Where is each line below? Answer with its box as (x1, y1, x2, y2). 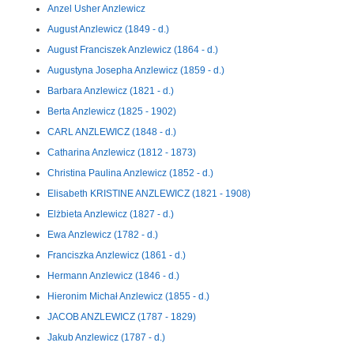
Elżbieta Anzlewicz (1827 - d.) (47, 209, 174, 220)
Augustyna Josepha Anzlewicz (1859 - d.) (47, 65, 224, 76)
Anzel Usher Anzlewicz (47, 3, 145, 14)
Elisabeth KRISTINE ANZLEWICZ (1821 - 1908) (47, 188, 250, 199)
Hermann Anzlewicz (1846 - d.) (47, 270, 179, 281)
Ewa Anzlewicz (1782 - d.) (47, 229, 158, 240)
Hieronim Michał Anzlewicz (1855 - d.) (47, 291, 209, 302)
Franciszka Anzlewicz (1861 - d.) (47, 250, 186, 261)
